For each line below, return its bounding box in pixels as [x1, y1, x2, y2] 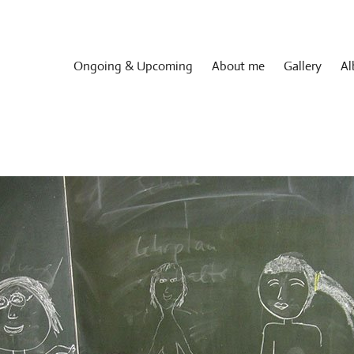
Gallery [284, 58, 322, 74]
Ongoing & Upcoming [73, 58, 193, 74]
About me [212, 58, 265, 74]
